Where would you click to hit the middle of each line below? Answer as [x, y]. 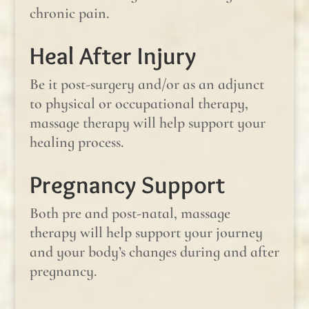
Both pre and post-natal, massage [130, 213]
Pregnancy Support [127, 184]
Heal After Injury [112, 55]
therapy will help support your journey [146, 232]
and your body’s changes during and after [154, 251]
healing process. [76, 142]
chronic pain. [69, 13]
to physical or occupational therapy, [139, 103]
